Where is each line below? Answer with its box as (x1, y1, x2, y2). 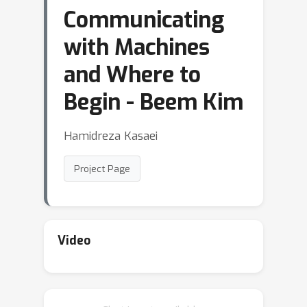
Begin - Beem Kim (64, 88, 243, 116)
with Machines (64, 33, 210, 62)
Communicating (64, 5, 224, 34)
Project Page (74, 162, 130, 175)
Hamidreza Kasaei (64, 128, 158, 143)
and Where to (64, 60, 201, 89)
